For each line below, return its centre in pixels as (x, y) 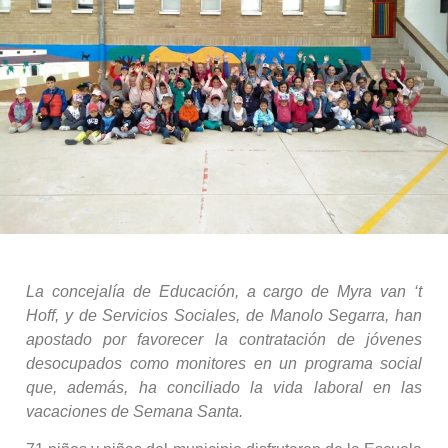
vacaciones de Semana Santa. (134, 412)
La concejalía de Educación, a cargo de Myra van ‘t (224, 292)
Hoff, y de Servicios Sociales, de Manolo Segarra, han (224, 316)
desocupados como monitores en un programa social (224, 364)
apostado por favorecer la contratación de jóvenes (224, 340)
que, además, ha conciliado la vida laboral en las (224, 388)
